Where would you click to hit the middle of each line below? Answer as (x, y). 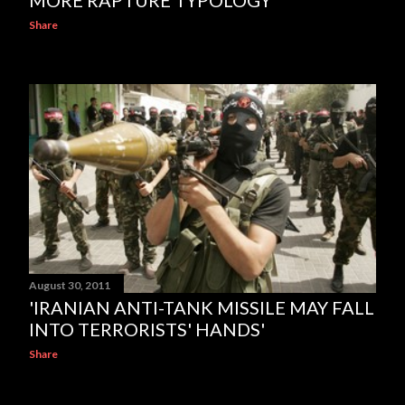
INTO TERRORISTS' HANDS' (147, 329)
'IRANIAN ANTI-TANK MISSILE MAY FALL (202, 307)
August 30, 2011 (70, 285)
